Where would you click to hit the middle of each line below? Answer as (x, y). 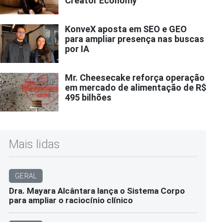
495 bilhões (88, 97)
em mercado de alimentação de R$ (136, 87)
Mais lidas (34, 144)
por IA (77, 49)
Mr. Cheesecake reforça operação (135, 77)
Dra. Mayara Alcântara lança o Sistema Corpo (97, 191)
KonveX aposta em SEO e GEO (126, 29)
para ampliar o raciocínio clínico (71, 200)
